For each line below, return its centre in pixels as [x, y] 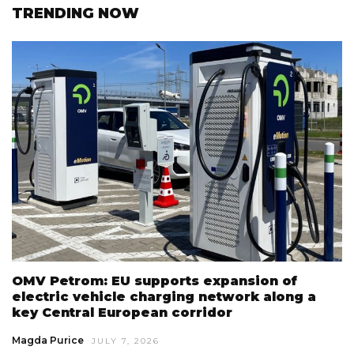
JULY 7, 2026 [126, 341]
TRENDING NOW [75, 14]
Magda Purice [48, 340]
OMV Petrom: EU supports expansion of [154, 281]
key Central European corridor [122, 312]
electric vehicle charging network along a [164, 296]
